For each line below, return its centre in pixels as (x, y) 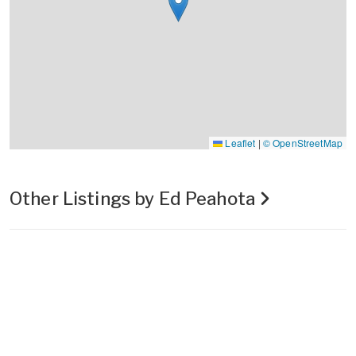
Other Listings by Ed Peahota (135, 198)
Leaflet (239, 142)
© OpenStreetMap (302, 142)
